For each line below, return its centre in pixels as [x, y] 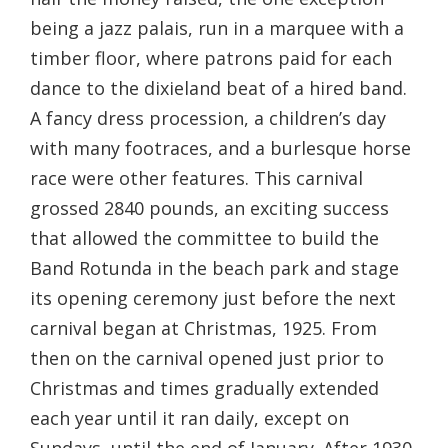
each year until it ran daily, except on [189, 417]
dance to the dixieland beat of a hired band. [218, 87]
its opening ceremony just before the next [213, 297]
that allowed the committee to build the [204, 237]
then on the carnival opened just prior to [207, 357]
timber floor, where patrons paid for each [211, 57]
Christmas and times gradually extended [204, 387]
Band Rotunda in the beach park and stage [214, 267]
